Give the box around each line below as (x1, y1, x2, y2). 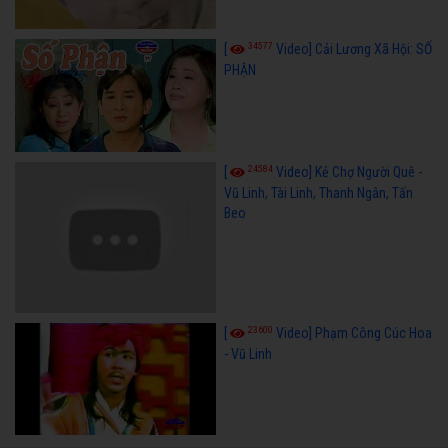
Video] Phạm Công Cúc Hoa (275, 324, 432, 341)
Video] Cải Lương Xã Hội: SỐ (275, 41, 432, 58)
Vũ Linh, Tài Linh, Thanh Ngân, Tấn (223, 185, 413, 202)
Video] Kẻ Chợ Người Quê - (275, 164, 422, 181)
